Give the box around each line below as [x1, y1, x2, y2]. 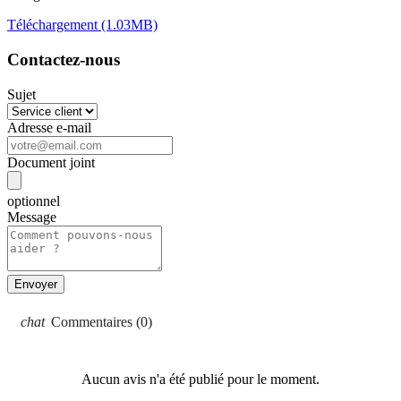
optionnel [7, 192, 60, 209]
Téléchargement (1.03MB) [7, 17, 158, 33]
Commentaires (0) [47, 313, 152, 329]
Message [7, 209, 56, 225]
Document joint [7, 154, 95, 170]
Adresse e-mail [7, 119, 91, 135]
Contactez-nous [7, 50, 120, 70]
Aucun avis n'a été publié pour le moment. [81, 371, 320, 387]
